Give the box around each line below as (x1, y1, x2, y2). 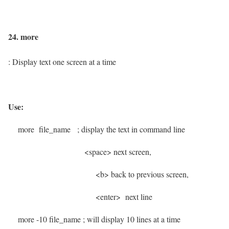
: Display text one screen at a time (8, 56, 116, 67)
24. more (8, 31, 38, 42)
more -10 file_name (8, 214, 83, 225)
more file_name (8, 124, 77, 135)
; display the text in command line (77, 124, 185, 135)
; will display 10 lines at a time (83, 214, 180, 225)
